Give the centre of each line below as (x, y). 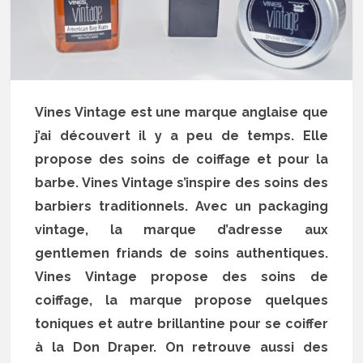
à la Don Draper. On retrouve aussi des (181, 347)
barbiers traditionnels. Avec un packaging (181, 206)
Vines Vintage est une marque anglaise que (181, 112)
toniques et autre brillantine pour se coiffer (181, 323)
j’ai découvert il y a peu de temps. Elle (181, 135)
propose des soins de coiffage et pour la (181, 159)
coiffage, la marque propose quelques (181, 300)
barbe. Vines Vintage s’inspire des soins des (181, 182)
